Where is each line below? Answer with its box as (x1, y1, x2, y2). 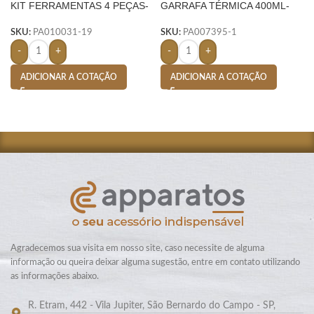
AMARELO (11, 13, 58, 25)
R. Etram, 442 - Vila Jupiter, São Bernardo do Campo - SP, (28, 300, 275, 310)
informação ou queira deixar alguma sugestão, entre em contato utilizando (11, 257, 300, 267)
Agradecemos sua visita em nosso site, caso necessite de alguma (11, 243, 264, 253)
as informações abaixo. (11, 271, 99, 281)
